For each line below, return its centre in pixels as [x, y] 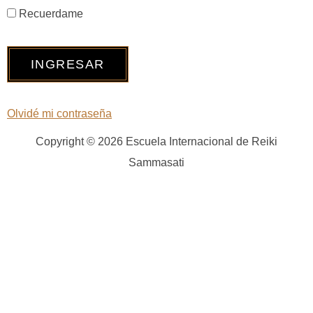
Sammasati [156, 162]
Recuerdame [50, 14]
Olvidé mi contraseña [59, 113]
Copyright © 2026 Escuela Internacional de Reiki [156, 141]
